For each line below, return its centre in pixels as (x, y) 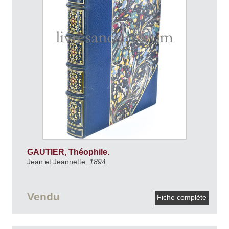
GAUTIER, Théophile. (69, 152)
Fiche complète (182, 198)
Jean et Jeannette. (58, 161)
